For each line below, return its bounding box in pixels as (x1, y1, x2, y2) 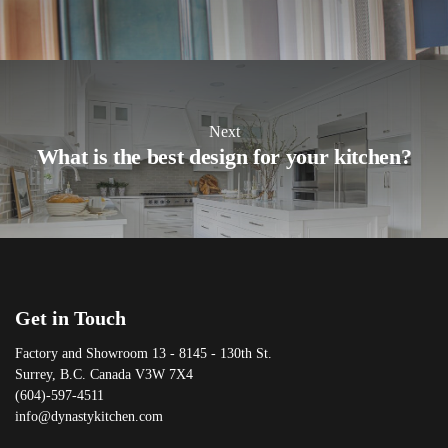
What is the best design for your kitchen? (36, 144, 412, 170)
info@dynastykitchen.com (15, 409, 163, 425)
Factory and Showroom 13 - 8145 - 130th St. (15, 346, 272, 362)
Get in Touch (15, 307, 126, 330)
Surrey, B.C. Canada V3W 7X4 (15, 367, 193, 383)
